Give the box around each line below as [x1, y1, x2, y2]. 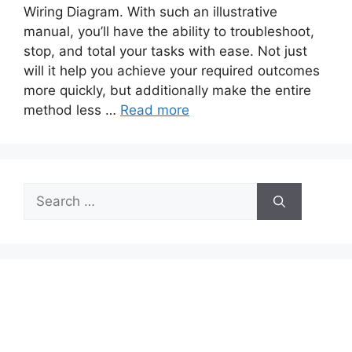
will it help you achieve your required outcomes [24, 63, 320, 79]
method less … [24, 102, 120, 119]
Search [23, 184, 67, 200]
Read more [120, 102, 189, 119]
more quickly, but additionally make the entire [24, 82, 311, 99]
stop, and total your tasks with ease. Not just [24, 43, 307, 60]
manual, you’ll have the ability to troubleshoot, [24, 24, 314, 40]
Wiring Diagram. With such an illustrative [24, 4, 277, 20]
